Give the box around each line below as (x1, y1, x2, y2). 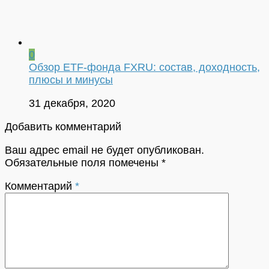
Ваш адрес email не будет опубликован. (5, 144, 204, 157)
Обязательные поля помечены (5, 157, 162, 169)
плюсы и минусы (29, 73, 113, 86)
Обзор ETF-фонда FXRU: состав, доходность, (29, 61, 260, 73)
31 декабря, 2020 (29, 97, 115, 109)
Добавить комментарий (5, 120, 121, 133)
